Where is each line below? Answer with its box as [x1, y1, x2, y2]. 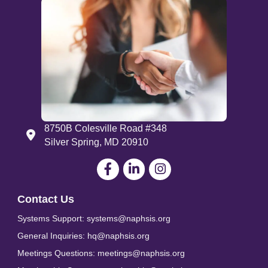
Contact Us [17, 193, 74, 205]
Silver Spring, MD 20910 [44, 136, 148, 147]
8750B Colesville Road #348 [44, 123, 167, 133]
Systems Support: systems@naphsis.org [17, 213, 170, 223]
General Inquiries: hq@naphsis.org [17, 230, 150, 240]
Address [26, 130, 61, 141]
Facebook [96, 159, 139, 170]
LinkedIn [122, 159, 159, 170]
